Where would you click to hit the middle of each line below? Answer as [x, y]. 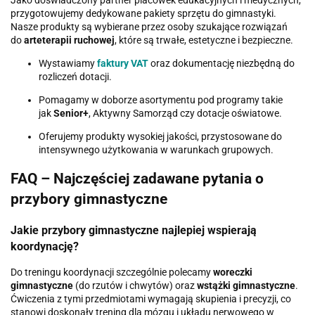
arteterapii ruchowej [69, 40]
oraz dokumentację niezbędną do [223, 63]
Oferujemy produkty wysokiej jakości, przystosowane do [160, 136]
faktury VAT [123, 63]
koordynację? [45, 246]
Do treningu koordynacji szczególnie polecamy [111, 272]
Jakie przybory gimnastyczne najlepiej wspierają [134, 230]
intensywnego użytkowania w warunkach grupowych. [156, 149]
